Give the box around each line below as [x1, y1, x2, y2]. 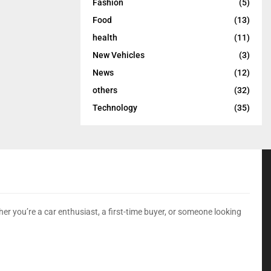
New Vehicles [93, 50, 145, 60]
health [93, 32, 117, 42]
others [93, 85, 117, 95]
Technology [93, 102, 137, 113]
